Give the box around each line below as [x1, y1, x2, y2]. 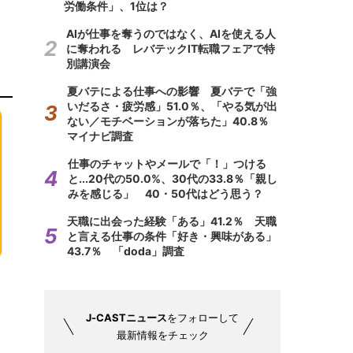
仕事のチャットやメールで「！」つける [68, 157, 266, 170]
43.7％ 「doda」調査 [67, 244, 184, 258]
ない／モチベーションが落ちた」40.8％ [67, 114, 280, 128]
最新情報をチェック [116, 329, 209, 341]
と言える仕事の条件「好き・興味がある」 [67, 229, 277, 243]
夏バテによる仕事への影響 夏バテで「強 [67, 84, 277, 98]
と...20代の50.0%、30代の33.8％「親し [68, 172, 277, 185]
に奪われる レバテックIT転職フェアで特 [66, 42, 275, 55]
